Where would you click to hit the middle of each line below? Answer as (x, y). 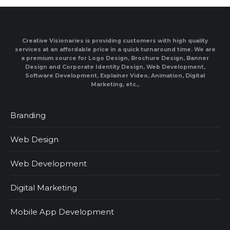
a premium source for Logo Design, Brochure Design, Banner (115, 58)
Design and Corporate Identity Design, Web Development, (115, 67)
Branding (28, 115)
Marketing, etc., (115, 84)
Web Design (34, 139)
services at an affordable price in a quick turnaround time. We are (115, 50)
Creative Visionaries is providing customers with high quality (115, 41)
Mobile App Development (62, 212)
